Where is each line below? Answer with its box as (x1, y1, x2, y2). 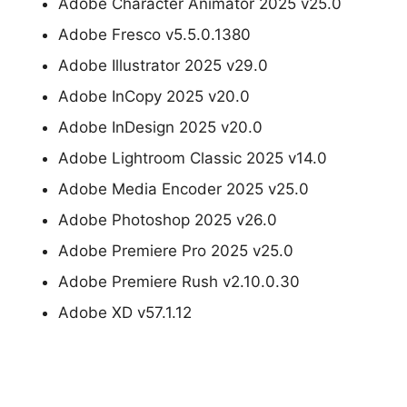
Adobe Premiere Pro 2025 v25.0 (58, 241, 293, 260)
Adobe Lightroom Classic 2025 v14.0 (58, 148, 327, 167)
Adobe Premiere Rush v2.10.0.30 (58, 272, 300, 291)
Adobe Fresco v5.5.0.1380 (58, 25, 251, 44)
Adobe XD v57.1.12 (58, 303, 192, 322)
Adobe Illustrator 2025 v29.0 (58, 55, 268, 74)
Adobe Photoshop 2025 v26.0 (58, 210, 277, 229)
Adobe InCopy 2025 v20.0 (58, 86, 250, 105)
